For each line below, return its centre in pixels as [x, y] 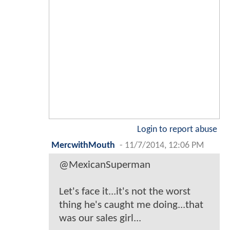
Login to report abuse [177, 129]
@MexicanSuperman [105, 165]
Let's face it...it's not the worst [125, 191]
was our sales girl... [100, 218]
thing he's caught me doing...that [131, 205]
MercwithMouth [83, 145]
